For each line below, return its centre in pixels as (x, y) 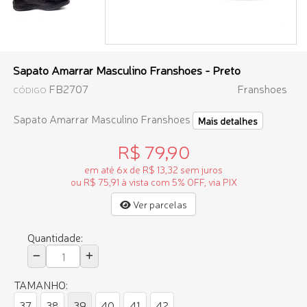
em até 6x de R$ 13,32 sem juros (153, 170)
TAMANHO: (41, 285)
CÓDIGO (30, 89)
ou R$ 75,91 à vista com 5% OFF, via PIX (153, 182)
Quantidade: (55, 237)
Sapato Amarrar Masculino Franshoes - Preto (127, 70)
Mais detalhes (228, 121)
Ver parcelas (159, 205)
